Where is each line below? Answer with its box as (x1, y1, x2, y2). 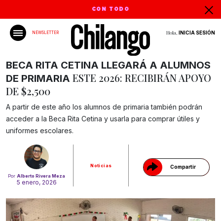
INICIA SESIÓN (179, 30, 215, 36)
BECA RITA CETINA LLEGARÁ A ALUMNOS (6, 59, 211, 71)
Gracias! (163, 113, 189, 122)
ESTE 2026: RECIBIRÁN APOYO (70, 71, 211, 84)
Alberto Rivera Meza (17, 173, 66, 179)
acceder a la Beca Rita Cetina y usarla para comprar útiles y (6, 114, 200, 123)
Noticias (90, 163, 112, 168)
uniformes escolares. (6, 126, 74, 135)
